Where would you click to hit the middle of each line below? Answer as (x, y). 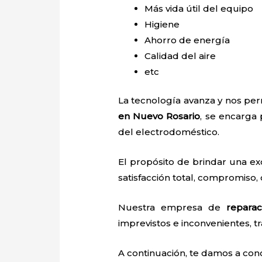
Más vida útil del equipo (199, 8)
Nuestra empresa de (172, 208)
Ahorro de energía (187, 40)
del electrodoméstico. (169, 132)
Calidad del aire (182, 56)
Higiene (163, 24)
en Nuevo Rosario (159, 116)
